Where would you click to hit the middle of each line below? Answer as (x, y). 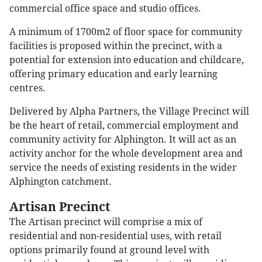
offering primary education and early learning (113, 74)
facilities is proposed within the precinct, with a (116, 46)
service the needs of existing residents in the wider (123, 167)
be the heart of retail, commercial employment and (124, 125)
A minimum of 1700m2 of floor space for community (126, 32)
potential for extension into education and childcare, (127, 60)
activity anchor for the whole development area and (126, 153)
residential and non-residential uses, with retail (116, 236)
